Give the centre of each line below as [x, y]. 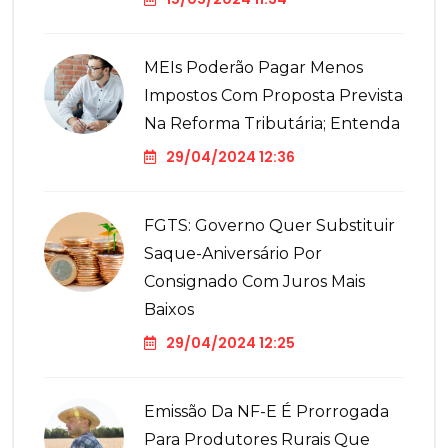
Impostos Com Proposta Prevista [273, 96]
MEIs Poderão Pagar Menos [253, 68]
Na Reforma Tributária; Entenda [272, 124]
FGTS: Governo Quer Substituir [269, 226]
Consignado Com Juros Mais [254, 282]
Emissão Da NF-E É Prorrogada [266, 412]
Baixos [169, 310]
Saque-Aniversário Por [233, 254]
